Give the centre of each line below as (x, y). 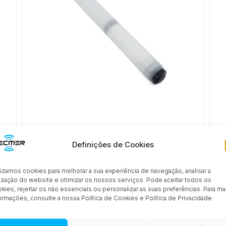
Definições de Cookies (113, 144)
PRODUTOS (113, 201)
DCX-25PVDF (74, 137)
